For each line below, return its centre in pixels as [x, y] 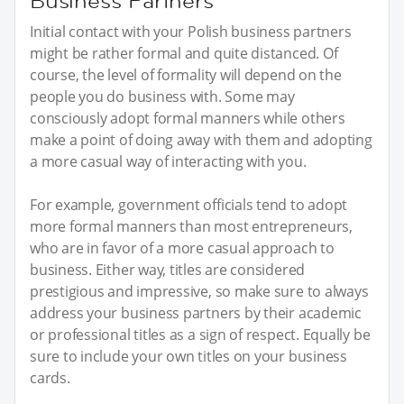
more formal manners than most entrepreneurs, [191, 226]
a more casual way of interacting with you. [168, 161]
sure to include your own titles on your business [188, 356]
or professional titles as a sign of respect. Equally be [200, 334]
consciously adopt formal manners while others [188, 118]
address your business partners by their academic [196, 312]
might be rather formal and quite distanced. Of [184, 53]
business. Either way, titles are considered [168, 269]
